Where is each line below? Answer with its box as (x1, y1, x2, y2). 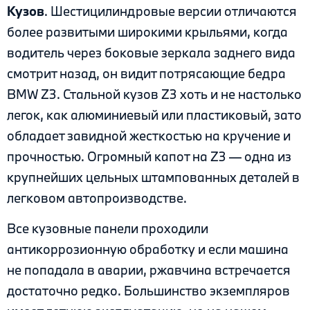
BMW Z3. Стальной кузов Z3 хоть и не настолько (7, 85, 302, 102)
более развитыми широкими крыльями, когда (7, 23, 288, 40)
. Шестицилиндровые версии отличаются (44, 2, 297, 19)
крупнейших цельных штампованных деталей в (7, 168, 300, 185)
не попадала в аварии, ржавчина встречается (7, 262, 291, 279)
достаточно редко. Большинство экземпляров (7, 282, 290, 300)
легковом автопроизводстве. (7, 189, 187, 206)
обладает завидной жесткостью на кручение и (7, 127, 291, 144)
